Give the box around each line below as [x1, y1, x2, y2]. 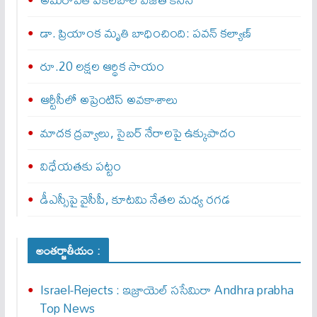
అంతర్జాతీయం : [35, 239, 100, 263]
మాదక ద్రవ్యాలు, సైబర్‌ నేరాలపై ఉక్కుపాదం [40, 120, 236, 146]
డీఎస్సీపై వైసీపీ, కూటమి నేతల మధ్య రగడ [40, 187, 230, 212]
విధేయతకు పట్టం [40, 154, 121, 179]
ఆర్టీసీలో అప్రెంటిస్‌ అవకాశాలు [40, 87, 178, 113]
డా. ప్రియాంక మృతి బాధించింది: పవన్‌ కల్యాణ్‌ [40, 21, 253, 46]
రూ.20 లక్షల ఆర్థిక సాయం [40, 54, 164, 79]
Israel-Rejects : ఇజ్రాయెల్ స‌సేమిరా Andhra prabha [40, 277, 294, 303]
